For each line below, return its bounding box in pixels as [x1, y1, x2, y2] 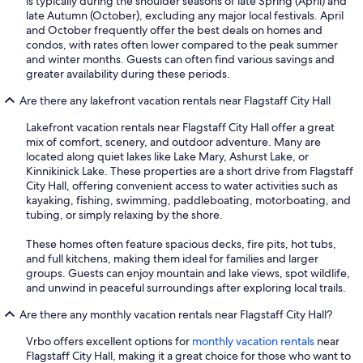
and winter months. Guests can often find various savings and [26, 51, 335, 66]
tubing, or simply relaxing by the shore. [26, 207, 223, 222]
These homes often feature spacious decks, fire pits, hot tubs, [26, 236, 336, 251]
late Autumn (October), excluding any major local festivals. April [26, 7, 344, 23]
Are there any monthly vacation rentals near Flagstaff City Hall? [19, 306, 332, 322]
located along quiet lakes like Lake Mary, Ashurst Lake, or [26, 148, 309, 164]
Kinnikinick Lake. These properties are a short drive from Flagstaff [26, 163, 353, 178]
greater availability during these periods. [26, 66, 230, 81]
